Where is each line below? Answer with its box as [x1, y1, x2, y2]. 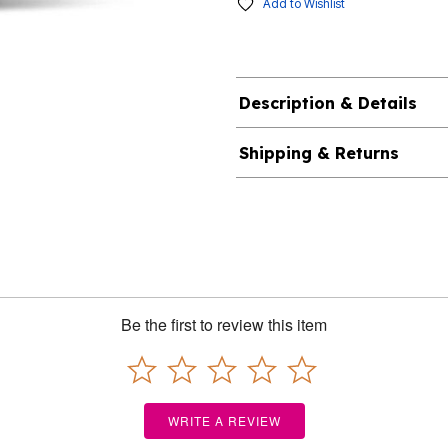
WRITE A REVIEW [167, 412, 281, 430]
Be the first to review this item [121, 313, 327, 337]
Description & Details [238, 93, 417, 114]
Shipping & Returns [238, 143, 399, 164]
